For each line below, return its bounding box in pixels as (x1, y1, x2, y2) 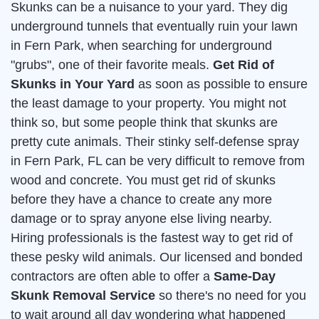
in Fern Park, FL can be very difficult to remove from (11, 154, 305, 169)
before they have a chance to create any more (11, 192, 272, 207)
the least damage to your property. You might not (11, 96, 286, 111)
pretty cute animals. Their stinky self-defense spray (11, 135, 299, 150)
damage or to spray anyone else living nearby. (11, 211, 272, 226)
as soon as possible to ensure (135, 77, 308, 92)
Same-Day (214, 269, 276, 284)
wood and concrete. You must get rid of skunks (11, 173, 276, 188)
